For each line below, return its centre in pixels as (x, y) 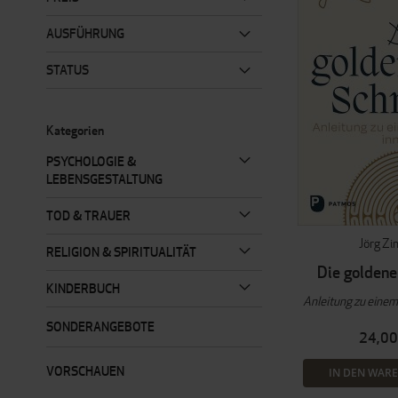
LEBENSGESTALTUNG (104, 179)
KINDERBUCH (83, 288)
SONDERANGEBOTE (100, 326)
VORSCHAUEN (85, 371)
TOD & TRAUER (88, 215)
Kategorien (75, 130)
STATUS (68, 70)
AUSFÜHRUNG (85, 33)
